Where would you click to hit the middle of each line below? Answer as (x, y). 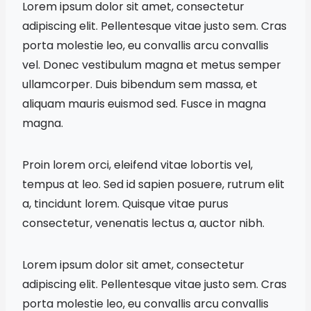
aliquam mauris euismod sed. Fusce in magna (144, 103)
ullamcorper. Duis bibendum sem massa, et (140, 84)
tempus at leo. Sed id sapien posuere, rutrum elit (153, 184)
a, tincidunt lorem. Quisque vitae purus (125, 203)
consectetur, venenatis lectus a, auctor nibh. (143, 223)
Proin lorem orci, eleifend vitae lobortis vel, (137, 165)
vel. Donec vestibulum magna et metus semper (152, 65)
